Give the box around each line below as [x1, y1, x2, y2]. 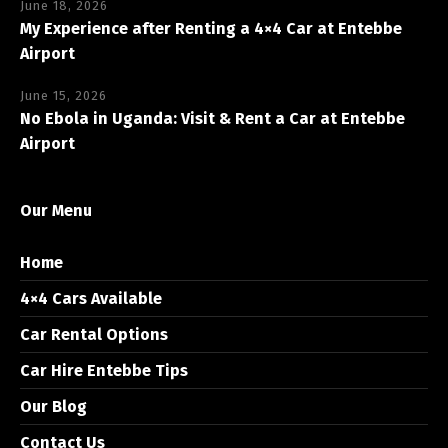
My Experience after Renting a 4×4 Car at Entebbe [20, 18, 402, 38]
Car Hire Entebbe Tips [20, 360, 188, 380]
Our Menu [20, 200, 92, 220]
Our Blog [20, 396, 87, 416]
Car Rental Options [20, 324, 168, 344]
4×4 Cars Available [20, 288, 162, 308]
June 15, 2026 [20, 87, 107, 103]
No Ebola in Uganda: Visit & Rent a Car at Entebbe [20, 108, 405, 128]
